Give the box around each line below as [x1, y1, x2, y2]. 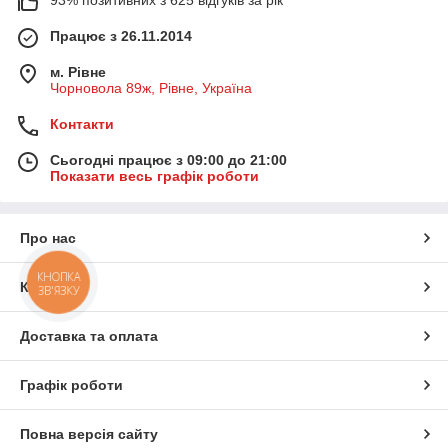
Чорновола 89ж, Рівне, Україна [50, 79, 252, 96]
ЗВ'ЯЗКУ [37, 282, 80, 298]
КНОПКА [37, 268, 81, 285]
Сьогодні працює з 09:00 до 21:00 [50, 151, 287, 168]
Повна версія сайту [20, 425, 158, 442]
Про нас [20, 229, 76, 246]
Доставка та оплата [20, 327, 158, 344]
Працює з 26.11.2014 [50, 27, 192, 44]
